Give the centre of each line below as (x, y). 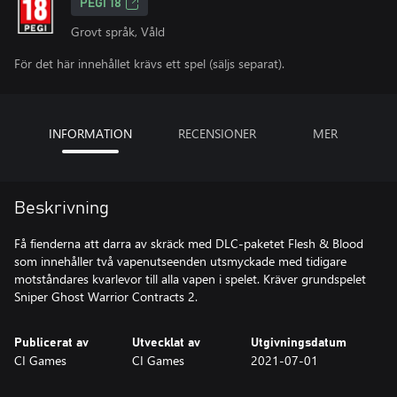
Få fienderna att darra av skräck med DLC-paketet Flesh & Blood (189, 243)
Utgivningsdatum (298, 343)
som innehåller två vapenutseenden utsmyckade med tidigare (180, 261)
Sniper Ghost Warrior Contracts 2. (106, 296)
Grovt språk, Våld (118, 31)
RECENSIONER (217, 133)
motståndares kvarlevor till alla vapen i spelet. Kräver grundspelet (190, 279)
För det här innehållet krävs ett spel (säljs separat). (149, 63)
